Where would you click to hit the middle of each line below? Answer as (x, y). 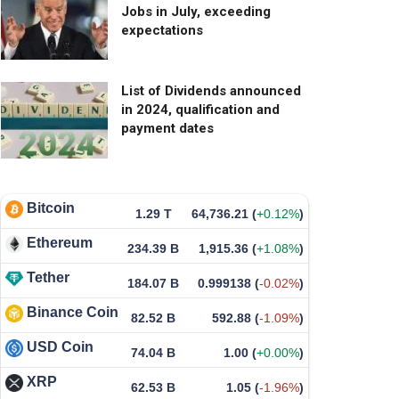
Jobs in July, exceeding (196, 11)
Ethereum (60, 243)
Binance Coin (73, 313)
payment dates (167, 129)
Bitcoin (51, 208)
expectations (162, 30)
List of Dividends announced (211, 91)
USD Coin (60, 347)
